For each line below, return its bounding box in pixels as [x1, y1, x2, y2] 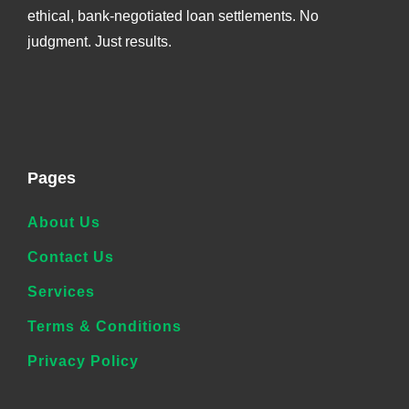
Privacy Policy [27, 352, 139, 369]
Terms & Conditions [27, 318, 182, 334]
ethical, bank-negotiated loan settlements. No [27, 7, 319, 24]
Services [27, 283, 95, 299]
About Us [27, 214, 100, 230]
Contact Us [27, 248, 114, 265]
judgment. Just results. [27, 33, 172, 49]
